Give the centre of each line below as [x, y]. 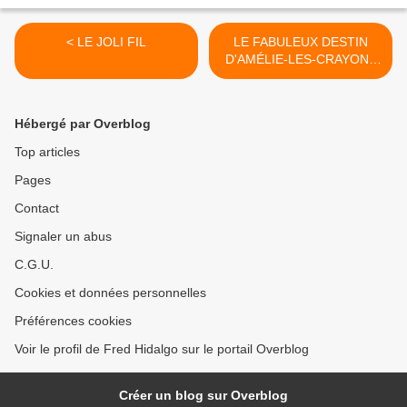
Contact [37, 208]
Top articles [47, 152]
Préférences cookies [73, 321]
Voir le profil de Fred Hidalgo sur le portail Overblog [162, 349]
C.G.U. [34, 265]
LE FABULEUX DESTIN [301, 42]
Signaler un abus [63, 237]
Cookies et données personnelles [110, 293]
